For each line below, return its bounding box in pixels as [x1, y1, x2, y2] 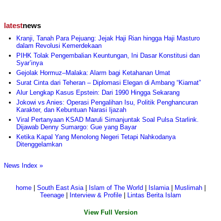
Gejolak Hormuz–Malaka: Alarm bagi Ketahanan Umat [16, 69, 170, 77]
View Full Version [83, 209, 138, 217]
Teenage [40, 191, 64, 199]
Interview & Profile [70, 191, 122, 199]
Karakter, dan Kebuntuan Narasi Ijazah [16, 106, 126, 114]
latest [4, 21, 23, 30]
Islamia [148, 184, 169, 192]
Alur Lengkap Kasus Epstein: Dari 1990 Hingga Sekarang [16, 89, 180, 97]
